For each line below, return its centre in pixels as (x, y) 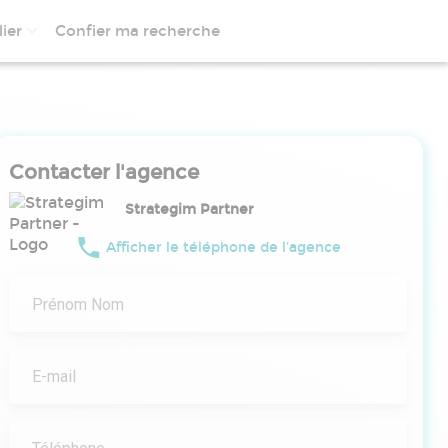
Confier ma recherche (137, 31)
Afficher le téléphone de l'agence (223, 247)
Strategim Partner (189, 209)
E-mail (54, 376)
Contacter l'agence (104, 172)
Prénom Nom (78, 304)
